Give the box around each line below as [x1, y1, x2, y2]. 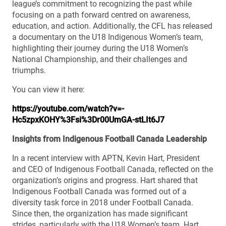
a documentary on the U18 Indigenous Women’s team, [12, 32, 203, 42]
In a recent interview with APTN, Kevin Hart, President [12, 153, 200, 163]
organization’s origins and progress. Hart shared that [12, 175, 198, 185]
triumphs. [12, 65, 48, 75]
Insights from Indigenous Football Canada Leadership [12, 134, 207, 144]
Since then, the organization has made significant [12, 208, 188, 218]
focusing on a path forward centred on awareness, [12, 10, 190, 20]
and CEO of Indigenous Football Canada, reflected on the [12, 164, 213, 174]
